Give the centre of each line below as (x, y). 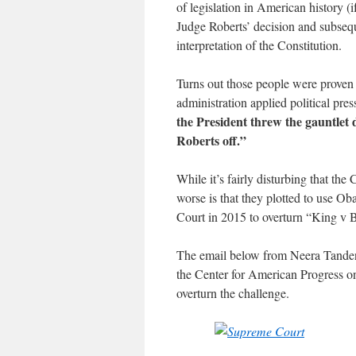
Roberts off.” (211, 141)
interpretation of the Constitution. (259, 45)
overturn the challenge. (233, 293)
